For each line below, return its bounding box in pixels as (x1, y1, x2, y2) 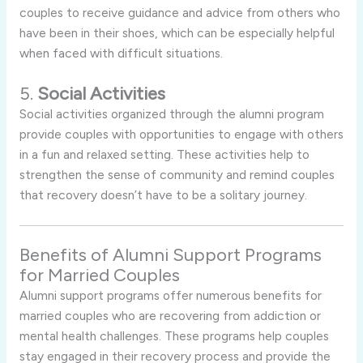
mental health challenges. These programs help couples (19, 328, 329, 344)
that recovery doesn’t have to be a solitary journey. (19, 187, 307, 203)
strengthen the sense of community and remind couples (19, 167, 335, 183)
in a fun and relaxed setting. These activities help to (19, 147, 310, 163)
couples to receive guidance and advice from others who (19, 5, 340, 21)
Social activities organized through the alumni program (19, 106, 324, 122)
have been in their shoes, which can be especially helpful (19, 25, 335, 41)
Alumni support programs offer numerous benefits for (19, 288, 322, 304)
